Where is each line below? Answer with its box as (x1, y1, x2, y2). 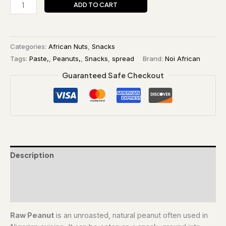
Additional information (10, 169, 95, 179)
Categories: (10, 42, 48, 50)
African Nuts (48, 42, 88, 50)
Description (10, 150, 54, 159)
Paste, (29, 54, 49, 63)
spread (112, 54, 134, 63)
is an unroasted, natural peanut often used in (54, 210, 208, 220)
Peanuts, (53, 54, 81, 63)
